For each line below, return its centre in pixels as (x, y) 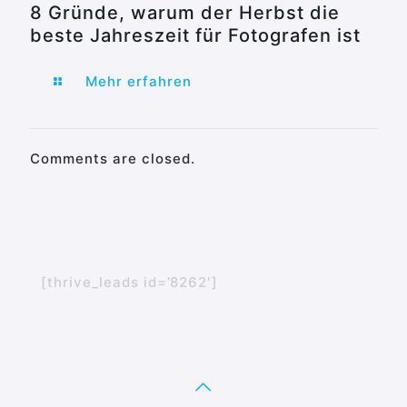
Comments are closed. (113, 159)
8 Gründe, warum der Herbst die (185, 13)
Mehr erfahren (139, 82)
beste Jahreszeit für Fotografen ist (195, 36)
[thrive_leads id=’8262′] (129, 283)
